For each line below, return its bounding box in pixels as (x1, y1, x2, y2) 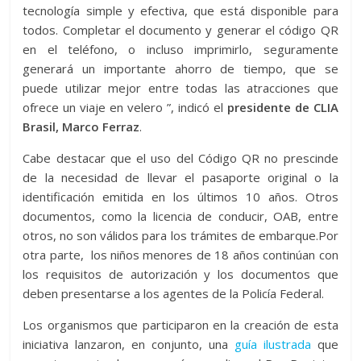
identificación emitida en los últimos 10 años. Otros (23, 189, 338, 205)
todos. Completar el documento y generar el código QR (23, 22, 338, 39)
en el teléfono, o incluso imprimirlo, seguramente (23, 41, 338, 58)
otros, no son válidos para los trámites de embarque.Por (23, 227, 338, 244)
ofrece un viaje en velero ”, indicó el (23, 99, 227, 116)
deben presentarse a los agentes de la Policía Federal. (23, 285, 325, 302)
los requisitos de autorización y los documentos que (23, 266, 338, 283)
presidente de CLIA (226, 99, 338, 116)
